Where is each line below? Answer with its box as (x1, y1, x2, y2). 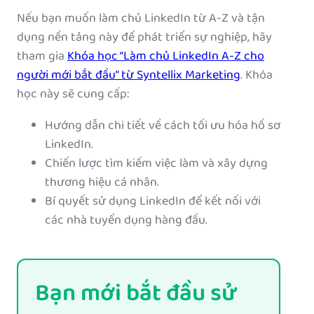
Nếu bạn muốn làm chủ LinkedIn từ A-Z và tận (17, 8, 265, 30)
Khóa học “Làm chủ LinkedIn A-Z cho (67, 46, 264, 68)
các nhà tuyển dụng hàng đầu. (45, 210, 207, 232)
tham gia (17, 46, 67, 68)
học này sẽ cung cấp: (17, 84, 129, 106)
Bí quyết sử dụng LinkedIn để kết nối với (45, 191, 261, 213)
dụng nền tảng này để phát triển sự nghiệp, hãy (17, 27, 272, 49)
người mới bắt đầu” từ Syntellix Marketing (17, 65, 240, 87)
